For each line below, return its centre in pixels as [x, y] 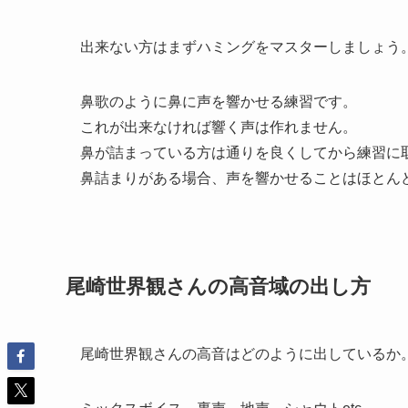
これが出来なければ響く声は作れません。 [219, 127]
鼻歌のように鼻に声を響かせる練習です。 [219, 101]
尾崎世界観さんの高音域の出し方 [218, 287]
